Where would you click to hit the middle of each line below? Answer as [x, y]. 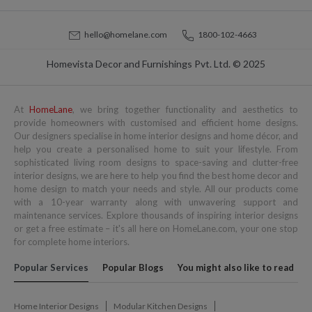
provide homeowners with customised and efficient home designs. [156, 123]
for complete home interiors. [72, 242]
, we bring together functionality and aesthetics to [185, 110]
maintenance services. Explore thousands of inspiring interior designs [156, 216]
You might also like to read [236, 268]
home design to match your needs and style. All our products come [156, 189]
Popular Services [51, 268]
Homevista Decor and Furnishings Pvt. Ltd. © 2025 [156, 64]
